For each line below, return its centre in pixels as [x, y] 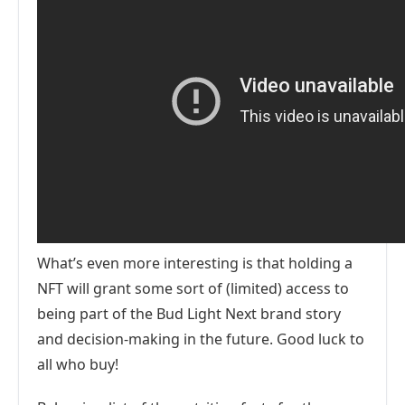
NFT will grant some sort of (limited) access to [193, 288]
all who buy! [78, 364]
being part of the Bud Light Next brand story [189, 314]
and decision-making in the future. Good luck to [201, 339]
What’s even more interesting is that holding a [195, 263]
